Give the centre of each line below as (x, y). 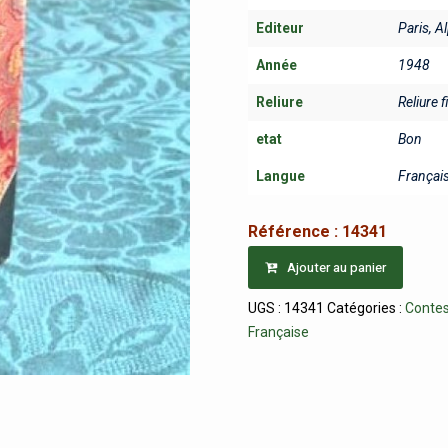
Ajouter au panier (337, 267)
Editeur (280, 28)
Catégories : (366, 307)
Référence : (295, 231)
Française (279, 331)
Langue (281, 176)
